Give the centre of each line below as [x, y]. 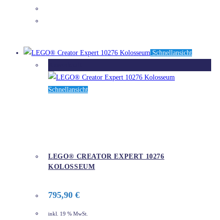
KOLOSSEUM [72, 167]
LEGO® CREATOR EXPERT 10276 [106, 157]
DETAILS [70, 21]
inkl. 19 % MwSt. [68, 214]
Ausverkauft [65, 65]
